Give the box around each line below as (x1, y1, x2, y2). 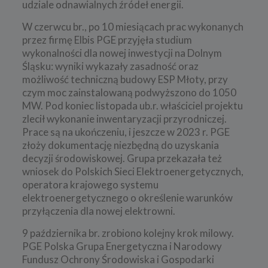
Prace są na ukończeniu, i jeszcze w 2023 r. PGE (22, 125, 230, 138)
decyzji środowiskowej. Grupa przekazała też (22, 151, 222, 165)
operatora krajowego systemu (22, 178, 159, 191)
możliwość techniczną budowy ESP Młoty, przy (22, 72, 228, 86)
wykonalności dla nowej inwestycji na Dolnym (22, 46, 222, 59)
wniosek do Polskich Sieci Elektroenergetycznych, (22, 165, 243, 178)
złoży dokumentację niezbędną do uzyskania (22, 138, 219, 151)
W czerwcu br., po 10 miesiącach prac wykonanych (22, 20, 243, 33)
